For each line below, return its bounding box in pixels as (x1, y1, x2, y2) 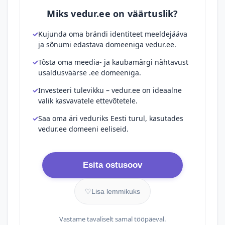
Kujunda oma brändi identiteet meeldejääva (38, 29, 187, 39)
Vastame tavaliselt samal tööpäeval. (59, 214, 166, 223)
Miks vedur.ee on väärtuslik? (47, 8, 178, 20)
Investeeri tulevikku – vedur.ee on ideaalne (38, 85, 182, 95)
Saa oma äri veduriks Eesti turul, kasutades (38, 114, 183, 123)
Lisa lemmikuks (91, 187, 140, 195)
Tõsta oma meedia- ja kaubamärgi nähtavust (38, 57, 188, 67)
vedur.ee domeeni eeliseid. (38, 124, 129, 134)
